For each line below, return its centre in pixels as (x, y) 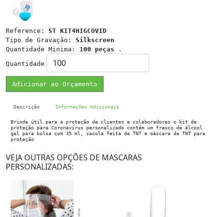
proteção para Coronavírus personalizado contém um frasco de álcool (107, 127)
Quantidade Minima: (43, 49)
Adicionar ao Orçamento (55, 84)
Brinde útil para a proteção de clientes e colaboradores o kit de (104, 122)
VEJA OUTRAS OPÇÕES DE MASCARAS (74, 157)
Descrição (27, 107)
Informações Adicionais (87, 107)
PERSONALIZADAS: (40, 167)
